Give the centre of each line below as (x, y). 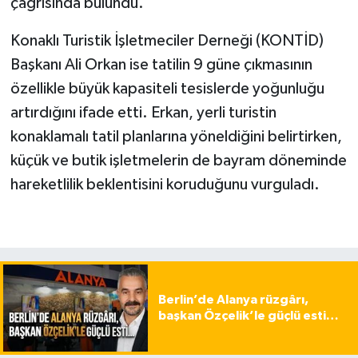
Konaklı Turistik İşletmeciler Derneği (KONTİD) (167, 41)
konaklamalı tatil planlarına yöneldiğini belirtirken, (176, 137)
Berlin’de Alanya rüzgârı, (233, 300)
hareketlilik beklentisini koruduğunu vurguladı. (165, 185)
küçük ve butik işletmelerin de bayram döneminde (178, 161)
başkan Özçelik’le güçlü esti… (248, 316)
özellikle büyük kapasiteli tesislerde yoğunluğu (167, 89)
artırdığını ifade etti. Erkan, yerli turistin (143, 113)
